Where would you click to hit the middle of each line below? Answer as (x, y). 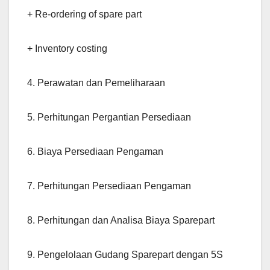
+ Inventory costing (67, 49)
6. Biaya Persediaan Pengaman (95, 152)
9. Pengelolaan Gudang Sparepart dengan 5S (125, 255)
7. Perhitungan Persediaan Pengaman (109, 186)
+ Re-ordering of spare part (84, 14)
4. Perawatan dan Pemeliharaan (96, 83)
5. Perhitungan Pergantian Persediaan (109, 118)
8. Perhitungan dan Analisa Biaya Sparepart (121, 221)
